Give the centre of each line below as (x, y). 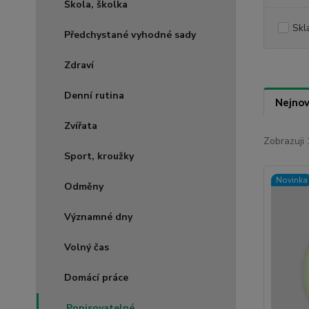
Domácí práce (96, 278)
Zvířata (81, 126)
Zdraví (79, 65)
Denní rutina (94, 96)
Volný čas (87, 247)
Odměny (84, 187)
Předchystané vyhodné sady (130, 35)
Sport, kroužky (99, 156)
